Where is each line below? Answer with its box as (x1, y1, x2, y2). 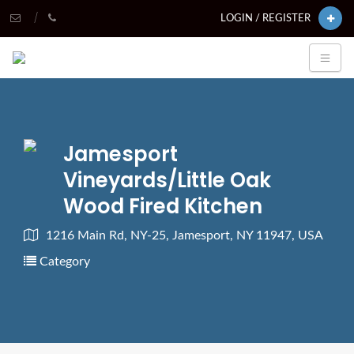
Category (36, 255, 90, 268)
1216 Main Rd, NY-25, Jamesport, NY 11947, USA (46, 229, 323, 242)
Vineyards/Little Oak (63, 166, 271, 194)
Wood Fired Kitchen (63, 192, 262, 220)
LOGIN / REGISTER (220, 13, 311, 23)
